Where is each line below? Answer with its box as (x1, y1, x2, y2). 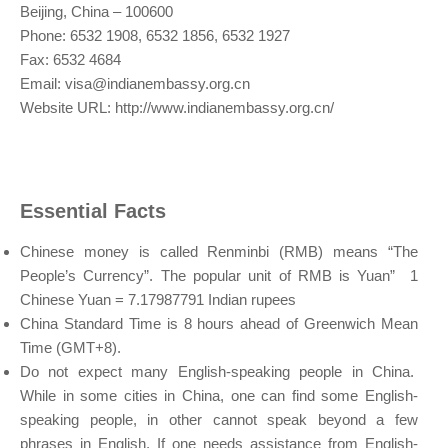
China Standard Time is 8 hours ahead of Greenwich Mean (20, 314, 418, 332)
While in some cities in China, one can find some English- (20, 386, 418, 404)
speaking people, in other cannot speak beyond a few (20, 410, 418, 428)
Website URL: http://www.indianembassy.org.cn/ (20, 99, 334, 117)
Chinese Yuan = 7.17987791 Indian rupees (20, 290, 296, 308)
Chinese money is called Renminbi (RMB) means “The (20, 242, 418, 260)
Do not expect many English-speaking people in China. (20, 362, 418, 380)
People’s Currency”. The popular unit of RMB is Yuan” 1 (20, 266, 418, 284)
